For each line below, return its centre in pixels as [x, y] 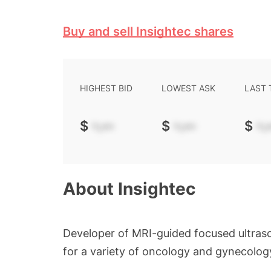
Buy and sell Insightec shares [148, 31]
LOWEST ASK [188, 88]
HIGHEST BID [106, 88]
